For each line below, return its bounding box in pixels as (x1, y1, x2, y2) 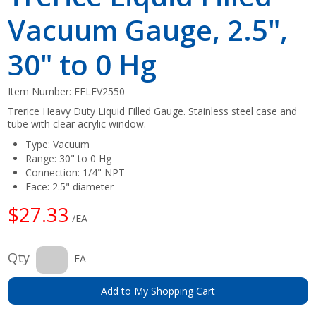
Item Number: (8, 84, 75, 98)
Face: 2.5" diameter (25, 179, 114, 193)
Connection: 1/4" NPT (25, 165, 126, 179)
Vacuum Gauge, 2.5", (8, 10, 288, 49)
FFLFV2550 (74, 84, 126, 98)
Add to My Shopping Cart (101, 284, 215, 298)
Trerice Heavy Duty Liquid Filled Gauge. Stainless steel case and (8, 104, 298, 118)
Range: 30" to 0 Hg (25, 151, 112, 165)
